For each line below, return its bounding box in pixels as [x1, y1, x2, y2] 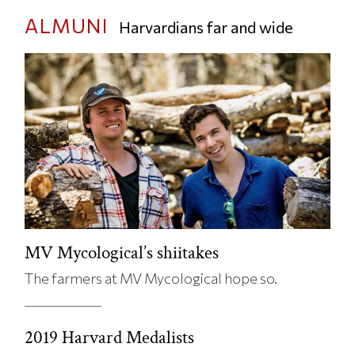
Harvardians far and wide [119, 17, 294, 37]
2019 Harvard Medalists [25, 326, 195, 350]
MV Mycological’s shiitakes [25, 241, 219, 265]
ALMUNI [25, 13, 108, 38]
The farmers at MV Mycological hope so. [25, 269, 278, 288]
